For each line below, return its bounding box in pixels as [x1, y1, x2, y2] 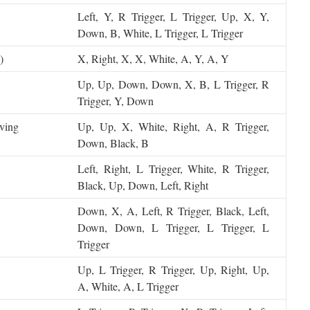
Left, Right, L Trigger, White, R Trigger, [77, 161, 269, 176]
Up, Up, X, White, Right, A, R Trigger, [77, 119, 269, 134]
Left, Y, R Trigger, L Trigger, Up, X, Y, [77, 9, 269, 24]
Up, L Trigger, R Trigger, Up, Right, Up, [77, 262, 269, 277]
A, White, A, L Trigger [77, 279, 179, 293]
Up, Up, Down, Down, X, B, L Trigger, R [77, 77, 269, 91]
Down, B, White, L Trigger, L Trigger [77, 26, 243, 40]
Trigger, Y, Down [77, 93, 154, 108]
